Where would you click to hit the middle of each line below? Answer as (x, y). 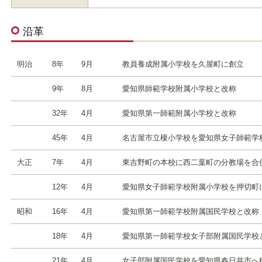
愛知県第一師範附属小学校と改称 (179, 113)
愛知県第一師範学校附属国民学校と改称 (191, 211)
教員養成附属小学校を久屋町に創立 (183, 64)
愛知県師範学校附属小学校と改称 (179, 89)
